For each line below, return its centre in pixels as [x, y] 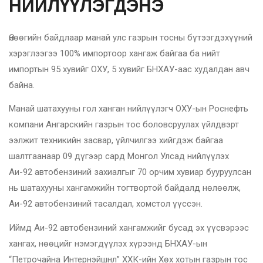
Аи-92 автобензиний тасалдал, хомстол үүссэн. [106, 204]
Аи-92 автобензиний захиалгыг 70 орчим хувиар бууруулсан [130, 172]
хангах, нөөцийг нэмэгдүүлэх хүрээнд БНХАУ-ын [108, 243]
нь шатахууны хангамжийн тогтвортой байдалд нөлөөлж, [125, 188]
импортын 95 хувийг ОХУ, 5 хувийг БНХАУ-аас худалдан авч [129, 69]
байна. [22, 85]
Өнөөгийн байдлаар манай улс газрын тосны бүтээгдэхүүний [131, 37]
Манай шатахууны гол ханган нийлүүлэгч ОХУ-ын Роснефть [129, 109]
